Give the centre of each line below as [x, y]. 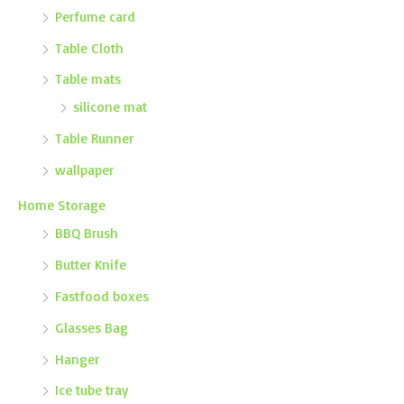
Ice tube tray [92, 390]
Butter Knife [91, 264]
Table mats [88, 79]
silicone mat [110, 107]
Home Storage [62, 205]
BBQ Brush [87, 233]
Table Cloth [89, 47]
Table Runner [94, 138]
